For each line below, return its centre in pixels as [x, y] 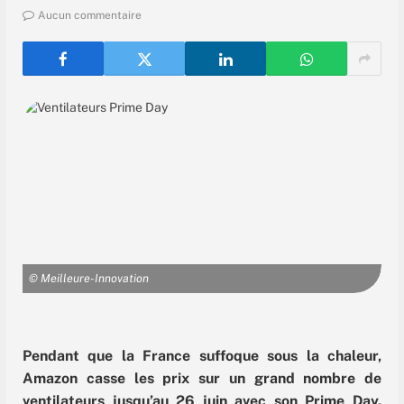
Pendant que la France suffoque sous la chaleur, [202, 355]
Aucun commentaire [90, 16]
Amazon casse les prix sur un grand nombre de [202, 378]
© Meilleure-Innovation [89, 278]
